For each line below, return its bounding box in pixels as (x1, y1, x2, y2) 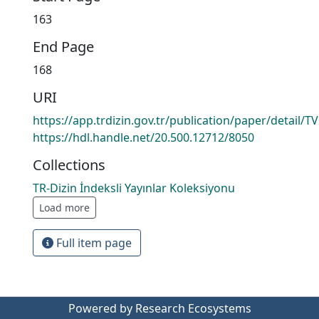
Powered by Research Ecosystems (68, 300, 251, 316)
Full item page (53, 235, 132, 251)
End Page (33, 37, 94, 56)
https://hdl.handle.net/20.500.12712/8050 (33, 130, 254, 145)
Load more (39, 201, 90, 214)
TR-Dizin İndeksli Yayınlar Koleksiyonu (33, 180, 235, 196)
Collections (33, 155, 105, 174)
